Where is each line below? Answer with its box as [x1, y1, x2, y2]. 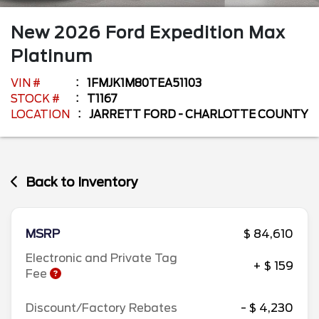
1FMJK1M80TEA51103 [87, 76, 202, 90]
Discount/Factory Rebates [26, 301, 177, 315]
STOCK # [11, 92, 60, 105]
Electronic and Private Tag [26, 251, 177, 265]
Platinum [11, 46, 93, 66]
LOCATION [11, 108, 70, 121]
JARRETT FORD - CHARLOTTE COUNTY [89, 108, 308, 121]
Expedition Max [150, 22, 286, 43]
